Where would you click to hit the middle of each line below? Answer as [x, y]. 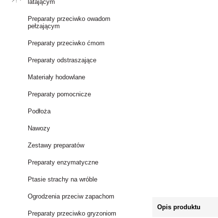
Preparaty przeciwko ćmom [66, 43]
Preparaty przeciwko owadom [69, 19]
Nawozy [39, 128]
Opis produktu [179, 207]
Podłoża [39, 111]
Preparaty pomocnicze [60, 94]
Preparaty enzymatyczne [63, 162]
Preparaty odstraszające [62, 60]
